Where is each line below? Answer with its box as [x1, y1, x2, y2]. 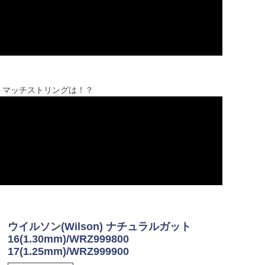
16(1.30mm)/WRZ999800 [7, 233, 129, 245]
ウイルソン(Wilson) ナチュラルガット [7, 221, 191, 233]
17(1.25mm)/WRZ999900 [7, 245, 129, 258]
